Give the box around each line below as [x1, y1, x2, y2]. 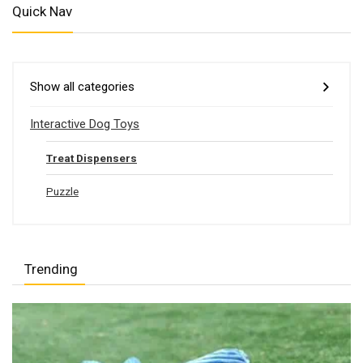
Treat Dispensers [46, 152, 137, 164]
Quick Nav [12, 3, 72, 19]
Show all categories [30, 79, 135, 94]
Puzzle [46, 185, 79, 198]
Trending [24, 261, 78, 277]
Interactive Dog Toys [30, 117, 139, 131]
